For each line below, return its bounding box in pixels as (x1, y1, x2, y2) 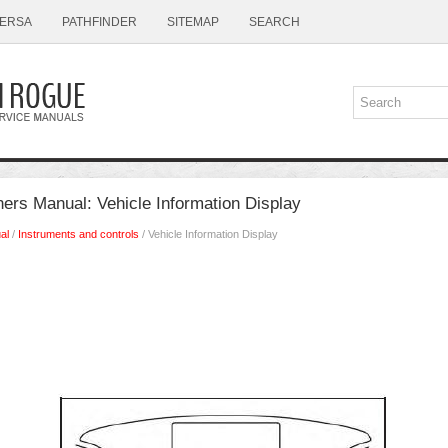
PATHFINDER (62, 15, 137, 29)
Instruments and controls (18, 228, 139, 240)
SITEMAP (167, 15, 219, 29)
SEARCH (249, 15, 300, 29)
